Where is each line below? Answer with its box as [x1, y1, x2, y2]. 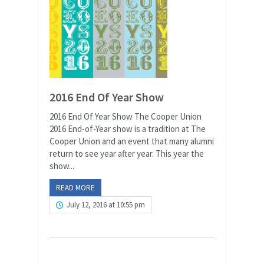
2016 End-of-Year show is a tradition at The [49, 123, 206, 134]
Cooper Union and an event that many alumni [49, 136, 214, 147]
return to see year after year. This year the [49, 148, 204, 159]
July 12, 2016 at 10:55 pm [67, 200, 145, 210]
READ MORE [56, 183, 95, 193]
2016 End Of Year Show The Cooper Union [49, 111, 202, 122]
